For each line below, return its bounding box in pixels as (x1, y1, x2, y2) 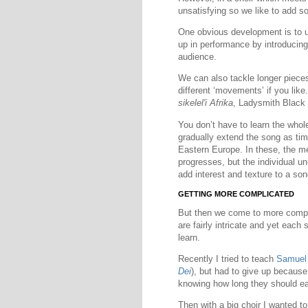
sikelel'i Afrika (178, 98, 233, 109)
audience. (178, 52, 217, 63)
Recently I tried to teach (178, 254, 276, 265)
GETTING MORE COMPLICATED (178, 189, 294, 198)
